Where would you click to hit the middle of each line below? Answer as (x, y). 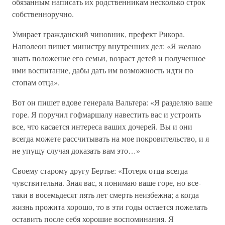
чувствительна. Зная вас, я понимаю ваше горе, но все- (106, 183)
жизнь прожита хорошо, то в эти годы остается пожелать (110, 207)
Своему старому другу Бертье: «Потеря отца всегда (100, 171)
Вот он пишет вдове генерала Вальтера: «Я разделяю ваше (112, 102)
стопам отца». (36, 82)
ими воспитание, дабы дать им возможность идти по (103, 70)
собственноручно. (43, 14)
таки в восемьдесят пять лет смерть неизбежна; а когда (105, 195)
